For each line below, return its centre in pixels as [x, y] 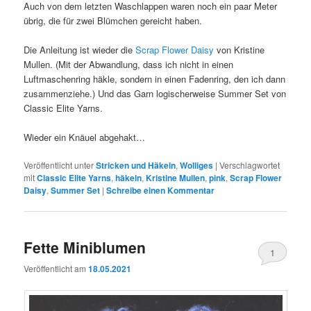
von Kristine [239, 49]
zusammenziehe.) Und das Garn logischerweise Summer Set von [155, 93]
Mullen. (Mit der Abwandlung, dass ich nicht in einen [129, 64]
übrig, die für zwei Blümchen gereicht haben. [113, 20]
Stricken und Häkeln [136, 165]
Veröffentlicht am [56, 269]
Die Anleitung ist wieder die [80, 49]
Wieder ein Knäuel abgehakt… [85, 137]
